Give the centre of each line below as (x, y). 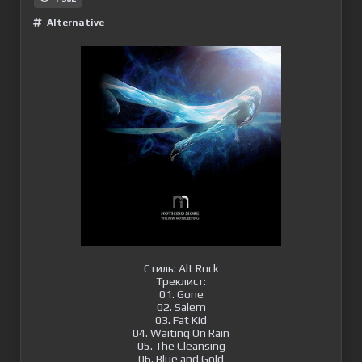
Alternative (76, 23)
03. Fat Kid (181, 320)
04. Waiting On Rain (181, 333)
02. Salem (181, 307)
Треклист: (181, 281)
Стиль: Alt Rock (181, 268)
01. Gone (181, 294)
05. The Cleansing (181, 346)
